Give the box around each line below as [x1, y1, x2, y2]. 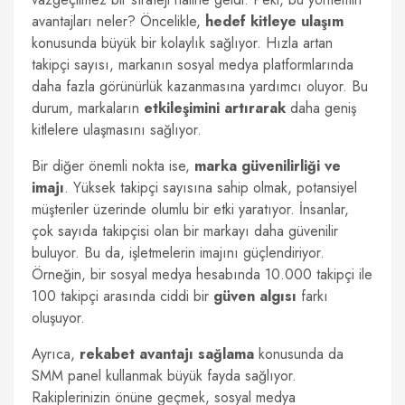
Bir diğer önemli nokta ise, [32, 155, 194, 176]
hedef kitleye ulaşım [205, 11, 344, 32]
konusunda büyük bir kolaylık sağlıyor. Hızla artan [32, 33, 333, 53]
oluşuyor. [32, 307, 85, 328]
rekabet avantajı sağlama [80, 344, 254, 364]
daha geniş [286, 98, 356, 118]
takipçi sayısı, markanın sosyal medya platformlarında [32, 54, 353, 75]
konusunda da [254, 344, 344, 364]
